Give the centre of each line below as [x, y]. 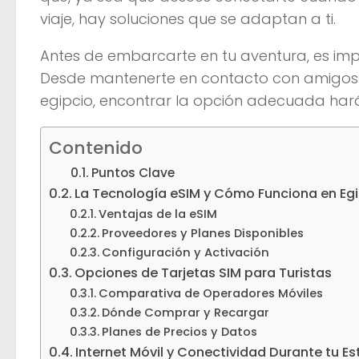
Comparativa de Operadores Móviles [210, 293]
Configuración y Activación [185, 252]
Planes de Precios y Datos [179, 331]
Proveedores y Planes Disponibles [202, 233]
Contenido [96, 147]
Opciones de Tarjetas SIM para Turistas [204, 272]
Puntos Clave [133, 172]
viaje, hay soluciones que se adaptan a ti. [188, 18]
